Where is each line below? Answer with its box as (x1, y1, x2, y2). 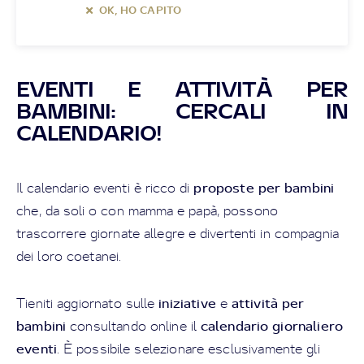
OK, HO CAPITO (99, 4, 182, 16)
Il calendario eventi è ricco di (16, 180, 194, 196)
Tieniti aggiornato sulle (16, 295, 159, 311)
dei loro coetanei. (16, 248, 122, 264)
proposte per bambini (193, 179, 335, 196)
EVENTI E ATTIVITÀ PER (16, 76, 348, 102)
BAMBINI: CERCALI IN (16, 97, 348, 123)
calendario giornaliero (200, 317, 344, 334)
